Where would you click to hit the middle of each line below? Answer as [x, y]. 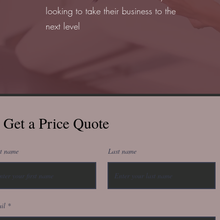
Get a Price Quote [56, 123]
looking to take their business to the [111, 11]
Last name [122, 151]
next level [63, 26]
